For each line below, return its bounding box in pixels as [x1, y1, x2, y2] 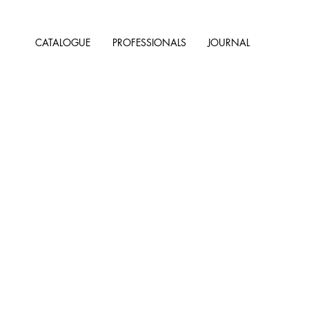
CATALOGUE [35, 36, 91, 49]
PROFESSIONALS [112, 36, 187, 49]
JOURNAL [208, 36, 250, 49]
